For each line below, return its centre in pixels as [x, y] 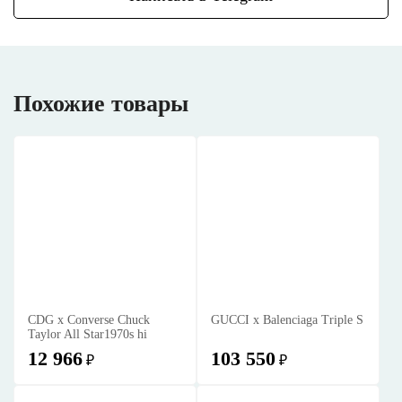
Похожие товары [101, 104]
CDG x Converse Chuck [89, 320]
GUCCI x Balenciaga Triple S [287, 320]
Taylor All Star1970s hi [87, 334]
